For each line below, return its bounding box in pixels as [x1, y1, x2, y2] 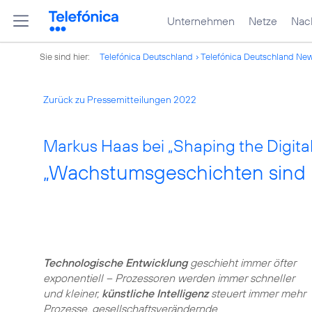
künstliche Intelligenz [102, 286, 208, 300]
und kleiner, [43, 286, 102, 300]
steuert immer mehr [208, 286, 306, 300]
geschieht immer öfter [187, 256, 296, 270]
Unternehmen [167, 14, 235, 28]
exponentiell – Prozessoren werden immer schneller [43, 271, 295, 285]
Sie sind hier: [40, 51, 92, 62]
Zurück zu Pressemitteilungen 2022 [43, 93, 196, 106]
